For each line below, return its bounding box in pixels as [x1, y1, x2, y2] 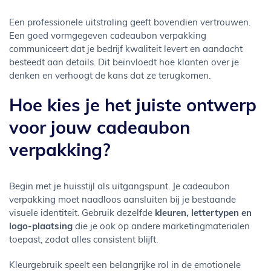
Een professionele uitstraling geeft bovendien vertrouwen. [9, 19, 250, 28]
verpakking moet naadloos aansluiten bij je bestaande [9, 196, 236, 205]
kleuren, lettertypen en [155, 209, 252, 218]
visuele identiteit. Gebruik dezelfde [9, 209, 155, 218]
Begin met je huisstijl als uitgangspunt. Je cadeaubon [9, 183, 230, 192]
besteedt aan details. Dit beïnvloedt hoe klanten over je [9, 59, 239, 68]
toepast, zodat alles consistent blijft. [9, 236, 158, 245]
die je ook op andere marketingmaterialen [73, 223, 250, 232]
